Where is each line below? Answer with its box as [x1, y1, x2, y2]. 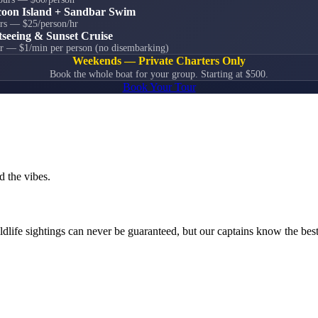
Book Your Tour [122, 81, 196, 94]
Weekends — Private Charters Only [72, 55, 246, 67]
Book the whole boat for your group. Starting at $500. [50, 69, 268, 80]
